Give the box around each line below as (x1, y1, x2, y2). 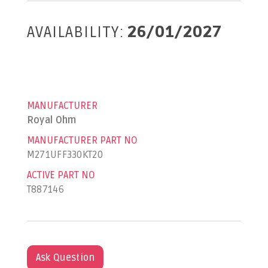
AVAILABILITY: (26, 23, 124, 42)
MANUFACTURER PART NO (26, 135, 138, 147)
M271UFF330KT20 (26, 149, 103, 161)
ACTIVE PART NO (26, 169, 95, 181)
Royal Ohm (26, 114, 77, 126)
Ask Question (35, 252, 95, 264)
